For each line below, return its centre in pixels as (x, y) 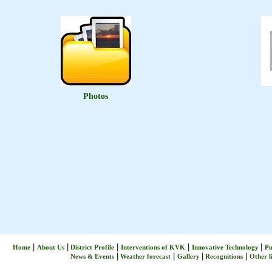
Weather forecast (144, 256)
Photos (96, 96)
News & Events (92, 256)
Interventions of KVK (153, 247)
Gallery (189, 256)
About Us (51, 247)
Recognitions (223, 256)
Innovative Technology (226, 247)
